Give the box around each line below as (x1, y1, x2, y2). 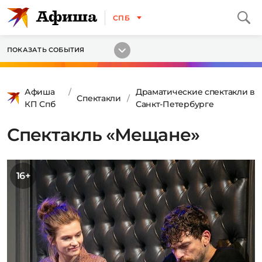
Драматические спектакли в (135, 87, 255, 97)
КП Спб (25, 99, 56, 109)
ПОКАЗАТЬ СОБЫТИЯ (7, 46, 85, 54)
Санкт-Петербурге (135, 99, 214, 109)
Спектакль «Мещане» (7, 124, 199, 146)
